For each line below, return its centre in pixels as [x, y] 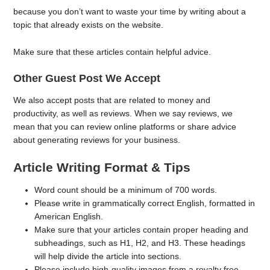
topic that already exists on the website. [90, 25]
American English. [70, 217]
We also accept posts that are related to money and [112, 100]
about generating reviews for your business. [98, 140]
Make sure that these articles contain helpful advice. [114, 52]
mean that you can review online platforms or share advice [125, 126]
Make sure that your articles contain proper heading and [142, 230]
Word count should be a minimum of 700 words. [126, 190]
